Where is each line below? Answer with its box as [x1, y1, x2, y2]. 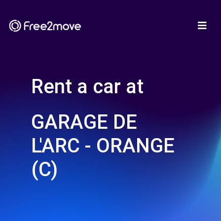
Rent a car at [31, 75, 144, 98]
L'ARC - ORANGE [31, 134, 175, 157]
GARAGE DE [31, 110, 137, 134]
